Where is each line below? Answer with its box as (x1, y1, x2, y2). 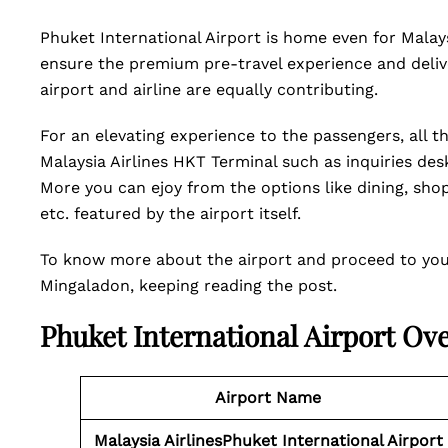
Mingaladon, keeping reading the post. (40, 276, 342, 295)
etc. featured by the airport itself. (40, 204, 306, 223)
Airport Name (215, 388, 321, 407)
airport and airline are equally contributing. (40, 80, 383, 99)
